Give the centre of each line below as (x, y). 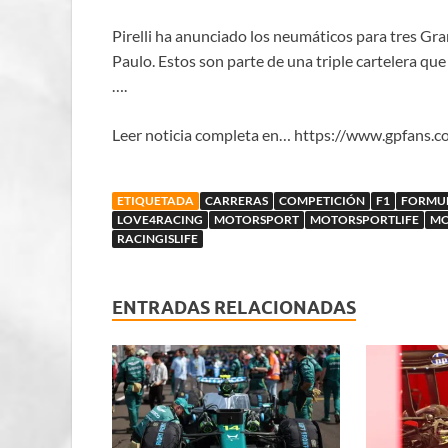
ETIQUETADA (155, 201)
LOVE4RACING (160, 220)
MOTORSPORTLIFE (364, 220)
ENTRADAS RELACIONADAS (234, 308)
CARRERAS (236, 201)
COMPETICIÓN (322, 201)
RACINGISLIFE (157, 239)
